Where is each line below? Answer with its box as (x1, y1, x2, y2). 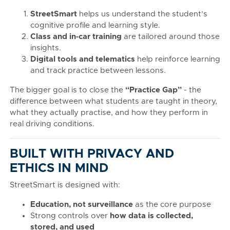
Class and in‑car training (30, 33, 122, 41)
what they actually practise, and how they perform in (10, 109, 208, 117)
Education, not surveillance (30, 201, 133, 208)
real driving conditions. (10, 120, 94, 128)
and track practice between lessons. (30, 67, 166, 74)
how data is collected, (110, 212, 193, 220)
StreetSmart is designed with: (10, 181, 120, 189)
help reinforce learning (135, 55, 220, 63)
